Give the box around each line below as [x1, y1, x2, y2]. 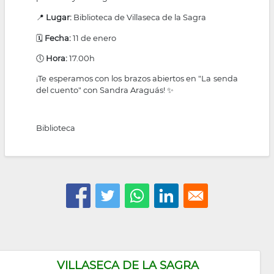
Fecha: [45, 32, 72, 43]
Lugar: [46, 12, 72, 23]
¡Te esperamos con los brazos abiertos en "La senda [36, 73, 238, 84]
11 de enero [71, 32, 117, 43]
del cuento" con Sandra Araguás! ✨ [36, 85, 174, 95]
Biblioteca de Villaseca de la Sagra [72, 12, 207, 23]
